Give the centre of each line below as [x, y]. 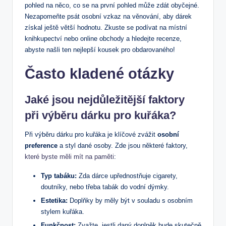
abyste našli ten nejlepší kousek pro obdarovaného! [100, 49]
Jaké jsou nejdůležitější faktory [105, 99]
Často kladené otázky [99, 73]
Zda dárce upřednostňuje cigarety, [127, 176]
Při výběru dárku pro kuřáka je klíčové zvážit [91, 134]
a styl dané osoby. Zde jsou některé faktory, [123, 145]
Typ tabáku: [59, 176]
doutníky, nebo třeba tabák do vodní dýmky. [105, 187]
